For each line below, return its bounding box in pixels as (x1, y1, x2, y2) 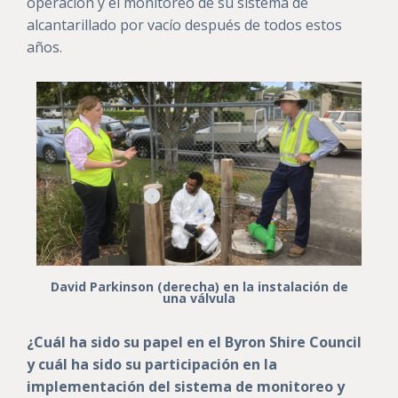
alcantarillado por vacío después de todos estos (27, 15, 342, 36)
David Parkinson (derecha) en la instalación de (50, 277, 348, 295)
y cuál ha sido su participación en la (27, 354, 277, 374)
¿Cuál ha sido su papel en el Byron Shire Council (27, 331, 362, 352)
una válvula (163, 289, 235, 306)
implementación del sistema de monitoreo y (27, 376, 345, 396)
